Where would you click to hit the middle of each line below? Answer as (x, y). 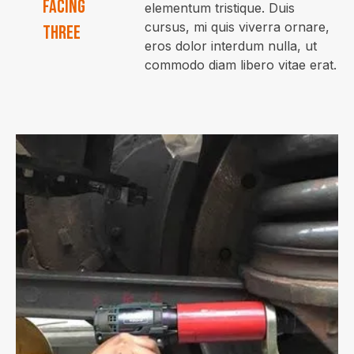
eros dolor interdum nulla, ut (231, 46)
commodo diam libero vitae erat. (241, 65)
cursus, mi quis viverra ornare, (237, 27)
